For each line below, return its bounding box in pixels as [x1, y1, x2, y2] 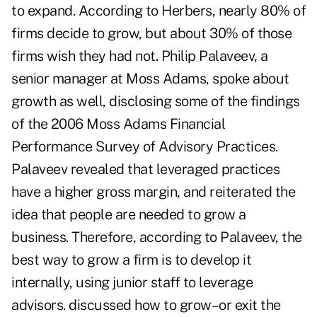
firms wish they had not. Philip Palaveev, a [11, 47, 268, 65]
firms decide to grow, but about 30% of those [11, 25, 292, 42]
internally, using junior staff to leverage [11, 274, 253, 292]
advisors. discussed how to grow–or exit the [11, 296, 281, 314]
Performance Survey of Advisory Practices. [11, 138, 278, 156]
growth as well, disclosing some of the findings [11, 93, 300, 110]
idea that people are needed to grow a [11, 206, 246, 224]
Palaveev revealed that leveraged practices [11, 161, 279, 178]
